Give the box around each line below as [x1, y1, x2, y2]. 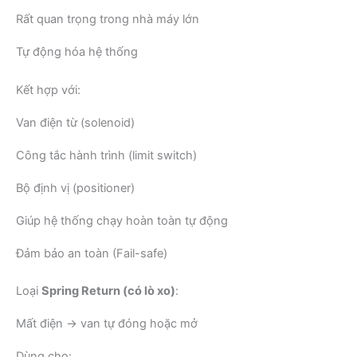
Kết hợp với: [16, 82, 80, 97]
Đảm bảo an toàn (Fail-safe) [16, 245, 167, 261]
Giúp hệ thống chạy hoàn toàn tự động [16, 213, 228, 228]
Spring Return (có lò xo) [41, 284, 175, 299]
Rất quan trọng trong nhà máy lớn [16, 11, 199, 26]
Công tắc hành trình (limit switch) [16, 147, 197, 163]
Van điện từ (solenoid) [16, 115, 135, 130]
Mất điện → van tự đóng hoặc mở [16, 316, 198, 331]
